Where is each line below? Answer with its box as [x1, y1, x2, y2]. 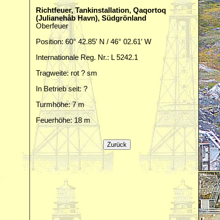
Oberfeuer [36, 22, 68, 30]
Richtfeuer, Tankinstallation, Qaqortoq [36, 6, 166, 14]
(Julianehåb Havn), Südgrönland [36, 14, 146, 22]
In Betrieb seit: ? [36, 85, 87, 93]
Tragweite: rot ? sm [36, 69, 97, 77]
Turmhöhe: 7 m [36, 101, 84, 109]
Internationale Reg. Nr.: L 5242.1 [36, 54, 138, 61]
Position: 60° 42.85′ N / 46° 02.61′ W [36, 38, 151, 46]
